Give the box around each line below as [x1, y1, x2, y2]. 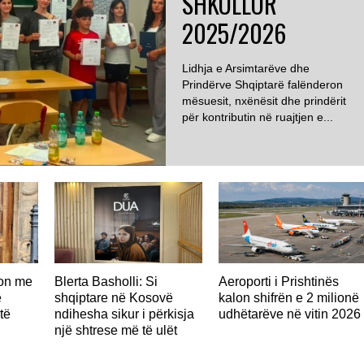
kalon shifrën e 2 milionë [219, 290, 360, 305]
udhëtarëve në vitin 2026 [219, 306, 362, 321]
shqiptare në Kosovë [54, 290, 174, 305]
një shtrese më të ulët [54, 323, 178, 337]
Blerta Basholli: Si [54, 274, 158, 288]
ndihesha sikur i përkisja [54, 306, 195, 321]
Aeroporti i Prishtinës [219, 274, 340, 288]
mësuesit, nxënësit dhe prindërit [182, 93, 346, 107]
